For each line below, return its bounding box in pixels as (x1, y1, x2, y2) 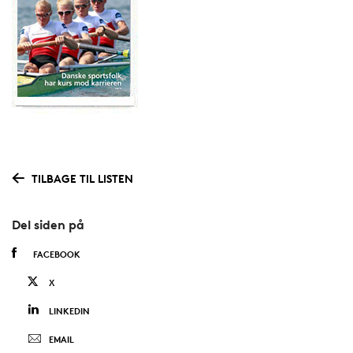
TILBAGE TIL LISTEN (31, 171, 133, 185)
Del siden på (11, 217, 84, 233)
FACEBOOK (32, 248, 80, 261)
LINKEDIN (48, 305, 90, 318)
